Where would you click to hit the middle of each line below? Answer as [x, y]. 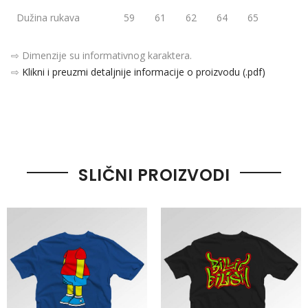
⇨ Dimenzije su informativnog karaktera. [101, 56]
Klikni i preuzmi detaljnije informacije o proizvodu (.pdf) [144, 72]
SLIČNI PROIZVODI [154, 175]
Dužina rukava [48, 18]
